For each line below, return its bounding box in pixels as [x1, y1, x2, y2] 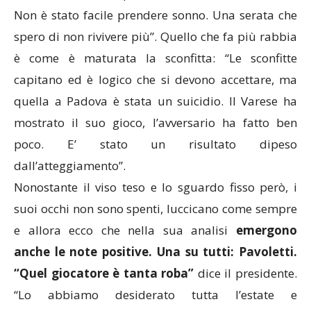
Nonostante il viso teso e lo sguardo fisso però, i [14, 178, 297, 195]
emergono [236, 221, 297, 238]
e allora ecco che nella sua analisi [14, 221, 236, 238]
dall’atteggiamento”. [14, 157, 126, 174]
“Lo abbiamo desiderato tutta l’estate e [14, 286, 297, 303]
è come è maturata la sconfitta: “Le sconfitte [14, 49, 297, 66]
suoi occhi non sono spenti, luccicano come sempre [14, 200, 297, 217]
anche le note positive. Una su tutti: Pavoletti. [14, 243, 297, 260]
